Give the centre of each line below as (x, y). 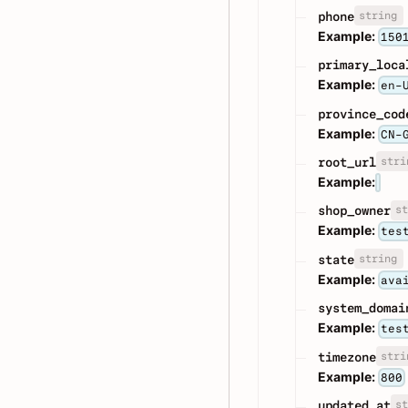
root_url (347, 162)
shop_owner (354, 211)
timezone (347, 357)
